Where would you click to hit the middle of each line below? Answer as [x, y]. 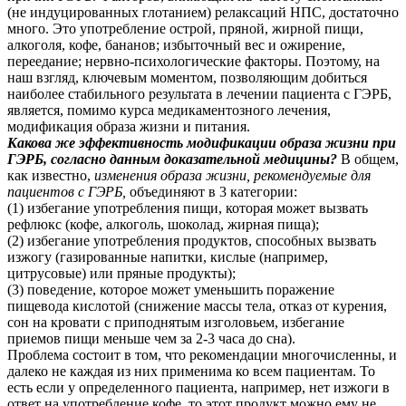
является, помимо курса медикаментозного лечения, [169, 110]
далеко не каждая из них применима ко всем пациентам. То [191, 371]
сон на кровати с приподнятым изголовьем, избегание [176, 322]
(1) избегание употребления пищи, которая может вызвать [188, 208]
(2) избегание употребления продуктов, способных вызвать [192, 240]
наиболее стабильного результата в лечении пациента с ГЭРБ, [199, 93]
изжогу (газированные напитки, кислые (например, [168, 256]
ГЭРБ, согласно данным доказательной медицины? [172, 159]
